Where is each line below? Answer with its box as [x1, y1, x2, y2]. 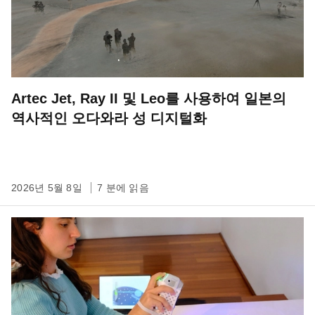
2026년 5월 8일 [11, 181, 85, 193]
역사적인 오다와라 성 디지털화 [11, 110, 207, 126]
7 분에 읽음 [97, 181, 149, 193]
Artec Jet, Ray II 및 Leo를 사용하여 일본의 [11, 90, 286, 106]
